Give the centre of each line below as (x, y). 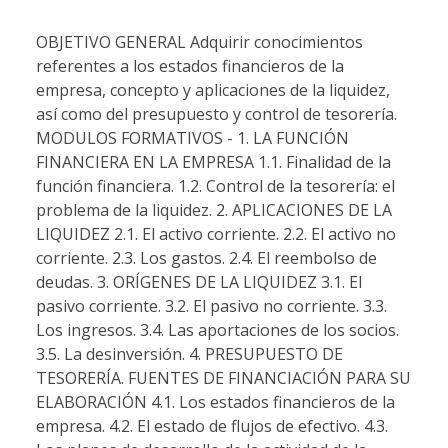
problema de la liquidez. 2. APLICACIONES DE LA (214, 209)
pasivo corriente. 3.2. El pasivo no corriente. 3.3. (211, 305)
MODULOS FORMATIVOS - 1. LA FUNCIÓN (192, 137)
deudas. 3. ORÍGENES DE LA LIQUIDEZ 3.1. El (199, 281)
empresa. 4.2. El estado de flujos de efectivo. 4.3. (212, 425)
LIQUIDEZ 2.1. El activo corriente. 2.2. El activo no (216, 233)
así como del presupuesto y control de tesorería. (216, 113)
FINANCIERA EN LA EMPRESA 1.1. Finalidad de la (213, 161)
